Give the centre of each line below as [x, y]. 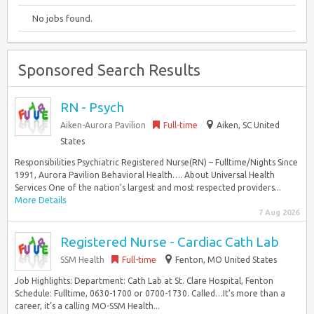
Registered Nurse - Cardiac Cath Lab [170, 242]
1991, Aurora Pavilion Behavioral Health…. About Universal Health [145, 175]
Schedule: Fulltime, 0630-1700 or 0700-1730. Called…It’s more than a [150, 293]
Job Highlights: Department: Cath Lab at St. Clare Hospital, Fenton [144, 281]
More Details [40, 200]
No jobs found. [62, 18]
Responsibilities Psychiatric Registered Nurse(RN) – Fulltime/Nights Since [156, 162]
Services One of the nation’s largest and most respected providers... [148, 187]
